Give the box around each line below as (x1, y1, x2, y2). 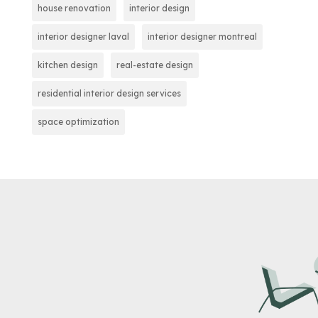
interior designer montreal (147, 31, 257, 42)
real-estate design (116, 59, 193, 70)
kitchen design (37, 59, 98, 70)
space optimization (37, 116, 119, 127)
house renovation (37, 2, 111, 13)
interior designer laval (37, 31, 129, 42)
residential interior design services (37, 87, 181, 99)
